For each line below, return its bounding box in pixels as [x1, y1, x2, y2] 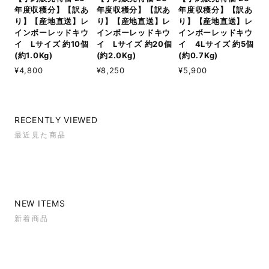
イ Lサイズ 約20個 [96, 38, 172, 49]
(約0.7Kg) [178, 50, 218, 60]
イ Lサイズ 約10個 [14, 38, 89, 49]
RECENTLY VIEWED [14, 114, 98, 125]
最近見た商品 [14, 130, 67, 139]
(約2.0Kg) [96, 50, 136, 60]
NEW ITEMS [14, 198, 65, 208]
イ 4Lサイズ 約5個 [178, 38, 255, 49]
